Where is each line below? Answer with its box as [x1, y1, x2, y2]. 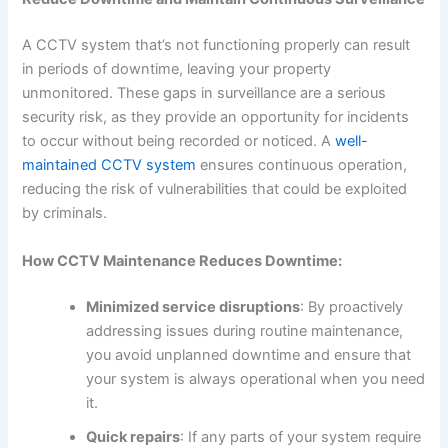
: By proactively [300, 297, 404, 316]
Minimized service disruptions [86, 297, 301, 316]
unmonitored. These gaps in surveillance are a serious [22, 84, 387, 103]
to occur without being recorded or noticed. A [22, 132, 336, 151]
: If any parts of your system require [180, 427, 422, 446]
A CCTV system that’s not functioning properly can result [22, 36, 411, 55]
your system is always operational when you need [86, 369, 426, 388]
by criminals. [22, 204, 108, 223]
